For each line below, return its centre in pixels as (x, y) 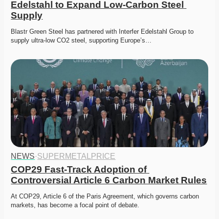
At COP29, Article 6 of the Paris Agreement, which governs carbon (105, 197)
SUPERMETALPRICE (77, 156)
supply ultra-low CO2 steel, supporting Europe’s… (81, 41)
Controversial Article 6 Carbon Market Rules (109, 180)
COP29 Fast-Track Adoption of (79, 170)
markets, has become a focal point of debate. (76, 205)
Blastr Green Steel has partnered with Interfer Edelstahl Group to (102, 32)
